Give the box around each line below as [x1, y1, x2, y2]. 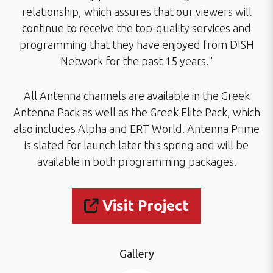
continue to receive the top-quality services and [22, 22, 251, 34]
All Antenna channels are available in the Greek [23, 90, 250, 102]
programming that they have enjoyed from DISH [19, 38, 254, 51]
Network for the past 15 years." [60, 55, 213, 67]
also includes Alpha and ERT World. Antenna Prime [13, 122, 260, 135]
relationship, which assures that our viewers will [21, 5, 252, 18]
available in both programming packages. [37, 155, 236, 168]
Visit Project [99, 197, 189, 214]
